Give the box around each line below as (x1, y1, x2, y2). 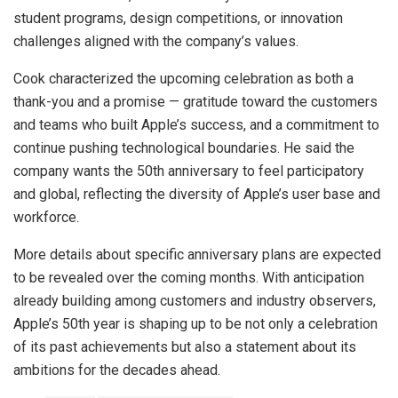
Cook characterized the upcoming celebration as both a (13, 69, 354, 87)
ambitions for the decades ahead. (13, 361, 220, 378)
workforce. (13, 208, 79, 226)
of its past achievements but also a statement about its (13, 338, 356, 355)
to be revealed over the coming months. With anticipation (13, 268, 364, 286)
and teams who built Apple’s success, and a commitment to (13, 115, 379, 133)
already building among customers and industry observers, (13, 291, 376, 309)
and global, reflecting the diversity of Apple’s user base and (13, 185, 380, 203)
